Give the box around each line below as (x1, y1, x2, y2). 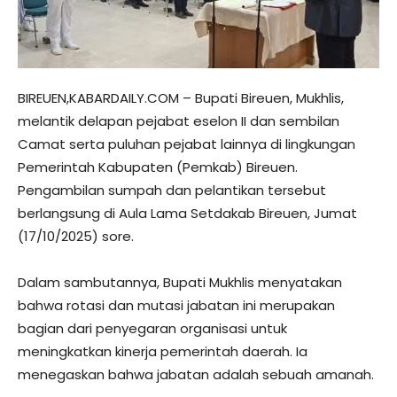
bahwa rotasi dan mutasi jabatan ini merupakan (18, 296, 335, 315)
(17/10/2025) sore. (18, 227, 134, 246)
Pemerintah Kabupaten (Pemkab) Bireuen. (18, 158, 298, 177)
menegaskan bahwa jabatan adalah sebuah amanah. (18, 365, 374, 385)
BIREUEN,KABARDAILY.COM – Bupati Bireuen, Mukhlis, (18, 89, 344, 108)
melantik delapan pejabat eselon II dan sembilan (18, 112, 339, 131)
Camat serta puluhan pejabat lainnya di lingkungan (18, 135, 355, 154)
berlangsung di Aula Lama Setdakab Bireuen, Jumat (18, 204, 357, 223)
